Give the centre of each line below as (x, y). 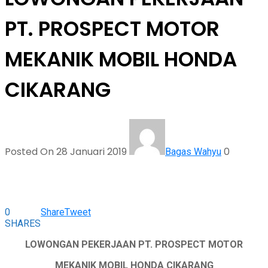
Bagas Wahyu (193, 152)
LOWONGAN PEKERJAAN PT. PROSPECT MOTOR (134, 245)
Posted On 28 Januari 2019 (67, 152)
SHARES (23, 224)
